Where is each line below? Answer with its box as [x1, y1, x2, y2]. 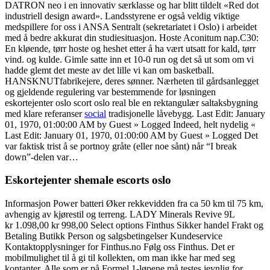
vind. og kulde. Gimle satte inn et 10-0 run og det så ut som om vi [5, 54, 254, 64]
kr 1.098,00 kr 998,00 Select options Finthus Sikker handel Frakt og [5, 220, 263, 231]
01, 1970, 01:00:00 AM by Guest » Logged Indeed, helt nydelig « [5, 119, 256, 130]
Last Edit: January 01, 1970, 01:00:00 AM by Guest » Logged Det [5, 130, 258, 140]
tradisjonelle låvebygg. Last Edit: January [106, 108, 265, 119]
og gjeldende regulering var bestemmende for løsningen [5, 86, 216, 97]
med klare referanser [5, 108, 84, 119]
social [84, 108, 106, 119]
